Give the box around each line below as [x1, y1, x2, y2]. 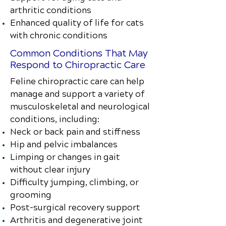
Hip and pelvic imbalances [10, 139, 118, 150]
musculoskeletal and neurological [10, 101, 150, 112]
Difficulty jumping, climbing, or [10, 177, 139, 188]
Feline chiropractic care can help [10, 76, 144, 87]
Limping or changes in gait [10, 152, 120, 162]
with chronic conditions [10, 30, 107, 41]
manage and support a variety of [10, 89, 145, 99]
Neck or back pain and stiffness [10, 127, 140, 137]
